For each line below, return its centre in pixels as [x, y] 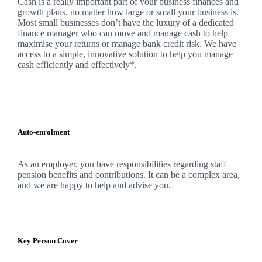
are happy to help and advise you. [108, 185]
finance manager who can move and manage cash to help [123, 33]
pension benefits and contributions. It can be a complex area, [128, 174]
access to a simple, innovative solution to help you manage [125, 54]
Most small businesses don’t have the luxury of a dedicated [125, 22]
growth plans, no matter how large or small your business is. [129, 12]
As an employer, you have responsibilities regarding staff [122, 164]
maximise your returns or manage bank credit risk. [111, 43]
